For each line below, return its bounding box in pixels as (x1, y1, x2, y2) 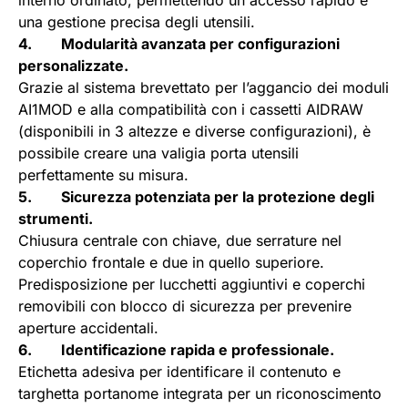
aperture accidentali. (18, 319, 158, 338)
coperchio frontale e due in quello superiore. (18, 253, 324, 272)
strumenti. (18, 209, 93, 229)
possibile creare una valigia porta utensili (18, 144, 299, 163)
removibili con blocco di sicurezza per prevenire (18, 297, 352, 316)
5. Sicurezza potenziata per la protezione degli (18, 188, 374, 207)
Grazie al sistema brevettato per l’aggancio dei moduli (18, 78, 389, 97)
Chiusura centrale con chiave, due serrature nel (18, 231, 342, 250)
